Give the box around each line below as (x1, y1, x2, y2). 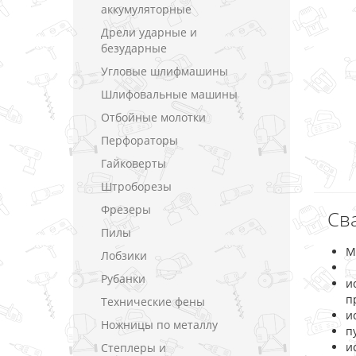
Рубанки (101, 271, 145, 286)
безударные (101, 41, 167, 56)
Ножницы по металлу (101, 317, 218, 332)
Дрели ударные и (101, 25, 197, 40)
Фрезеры (101, 202, 151, 217)
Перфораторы (101, 133, 178, 148)
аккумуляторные (101, 2, 192, 17)
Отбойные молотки (101, 110, 206, 125)
